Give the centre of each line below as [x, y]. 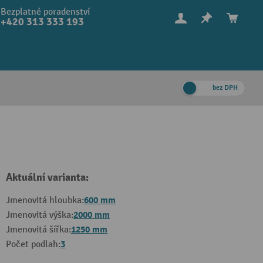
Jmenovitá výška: [40, 215]
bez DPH [225, 88]
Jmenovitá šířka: [38, 230]
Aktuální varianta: [47, 178]
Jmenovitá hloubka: [45, 200]
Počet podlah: [33, 245]
